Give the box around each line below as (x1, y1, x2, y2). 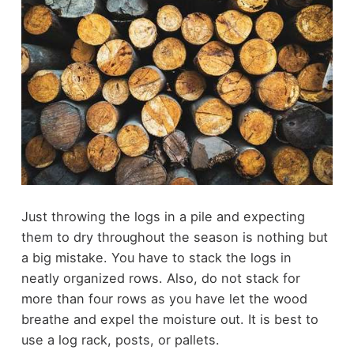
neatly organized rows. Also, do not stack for (21, 269, 300, 286)
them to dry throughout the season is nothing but (21, 228, 328, 245)
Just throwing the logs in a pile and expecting (21, 208, 305, 224)
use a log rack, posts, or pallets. (21, 331, 220, 348)
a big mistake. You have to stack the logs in (21, 249, 292, 265)
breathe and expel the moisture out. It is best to (21, 311, 318, 327)
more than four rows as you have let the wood (21, 290, 307, 307)
